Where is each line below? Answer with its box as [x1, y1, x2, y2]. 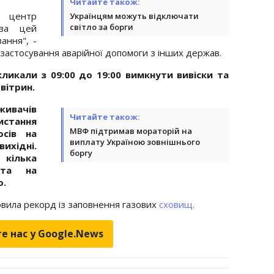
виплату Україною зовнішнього [70, 136, 200, 147]
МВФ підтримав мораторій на [70, 125, 192, 136]
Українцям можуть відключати [70, 10, 199, 21]
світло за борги [70, 21, 133, 32]
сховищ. [159, 198, 194, 210]
